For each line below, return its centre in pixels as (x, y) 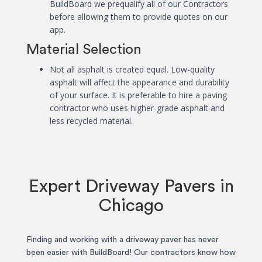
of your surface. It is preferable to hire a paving (138, 95)
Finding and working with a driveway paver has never (123, 240)
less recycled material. (91, 121)
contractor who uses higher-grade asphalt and (137, 108)
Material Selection (84, 50)
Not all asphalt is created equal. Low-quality (132, 70)
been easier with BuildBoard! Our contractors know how (131, 253)
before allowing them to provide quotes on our (139, 17)
